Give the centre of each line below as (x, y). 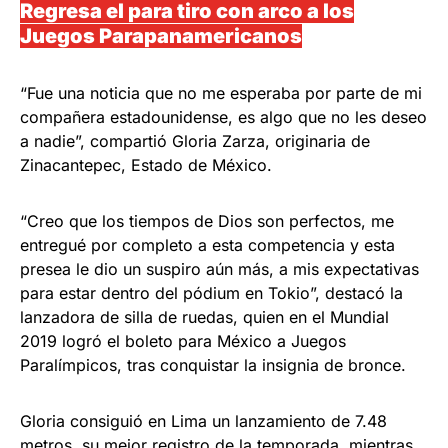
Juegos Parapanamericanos (161, 36)
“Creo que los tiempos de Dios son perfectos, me (207, 221)
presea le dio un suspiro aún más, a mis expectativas (219, 269)
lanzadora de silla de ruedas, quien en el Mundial (204, 317)
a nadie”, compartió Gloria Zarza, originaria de (195, 141)
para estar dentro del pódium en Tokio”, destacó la (211, 293)
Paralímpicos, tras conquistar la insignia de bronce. (213, 365)
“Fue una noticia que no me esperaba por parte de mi (221, 93)
